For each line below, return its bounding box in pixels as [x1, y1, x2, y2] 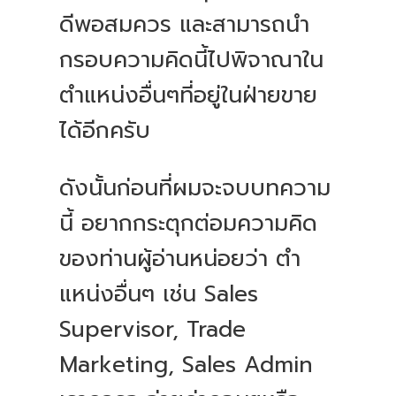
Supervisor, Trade [59, 313, 247, 347]
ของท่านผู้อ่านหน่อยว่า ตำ [59, 242, 301, 277]
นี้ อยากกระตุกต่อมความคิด [59, 207, 318, 241]
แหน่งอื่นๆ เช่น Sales [59, 278, 259, 312]
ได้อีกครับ [59, 114, 151, 148]
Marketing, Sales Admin [59, 348, 314, 383]
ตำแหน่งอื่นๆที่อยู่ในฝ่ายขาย [59, 79, 318, 113]
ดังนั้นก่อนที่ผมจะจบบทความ [59, 171, 331, 206]
